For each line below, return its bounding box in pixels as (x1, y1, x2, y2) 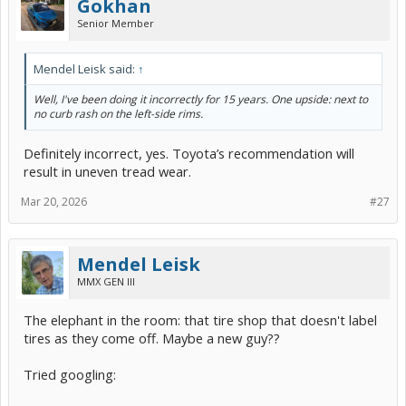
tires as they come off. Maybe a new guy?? (24, 328, 280, 347)
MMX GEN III (77, 274, 135, 288)
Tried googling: (24, 364, 116, 383)
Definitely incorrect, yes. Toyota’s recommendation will (24, 143, 354, 162)
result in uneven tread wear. (24, 161, 191, 180)
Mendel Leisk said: (34, 61, 138, 78)
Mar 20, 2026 (21, 193, 87, 209)
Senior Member (77, 16, 154, 31)
